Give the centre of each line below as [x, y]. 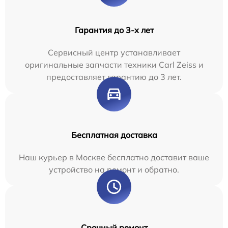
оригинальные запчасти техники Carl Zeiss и [114, 64]
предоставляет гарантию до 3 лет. [114, 77]
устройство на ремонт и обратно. [114, 169]
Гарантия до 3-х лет [114, 30]
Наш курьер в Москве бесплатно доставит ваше [114, 157]
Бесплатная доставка [114, 135]
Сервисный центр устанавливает [114, 52]
